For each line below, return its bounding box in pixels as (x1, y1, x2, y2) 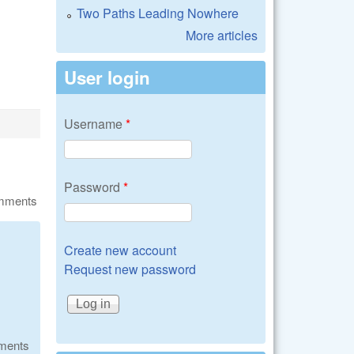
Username (64, 115, 126, 133)
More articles (186, 26, 258, 44)
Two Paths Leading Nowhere (77, 4, 239, 22)
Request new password (64, 260, 196, 278)
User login (64, 65, 150, 90)
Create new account (64, 241, 176, 259)
